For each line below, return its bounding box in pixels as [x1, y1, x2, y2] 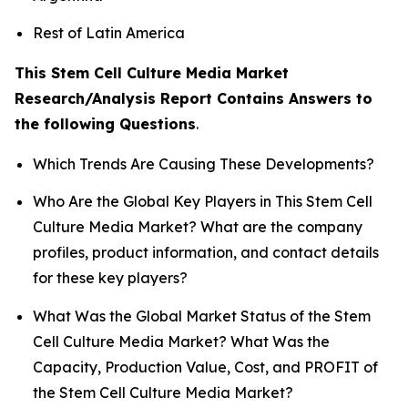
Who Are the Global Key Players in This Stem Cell [33, 192, 372, 211]
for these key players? [33, 269, 188, 288]
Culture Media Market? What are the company [33, 218, 362, 237]
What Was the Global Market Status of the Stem [33, 306, 371, 325]
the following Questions [15, 114, 196, 133]
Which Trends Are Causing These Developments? [33, 154, 374, 173]
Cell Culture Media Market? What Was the [33, 331, 330, 351]
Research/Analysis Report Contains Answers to [15, 88, 372, 107]
